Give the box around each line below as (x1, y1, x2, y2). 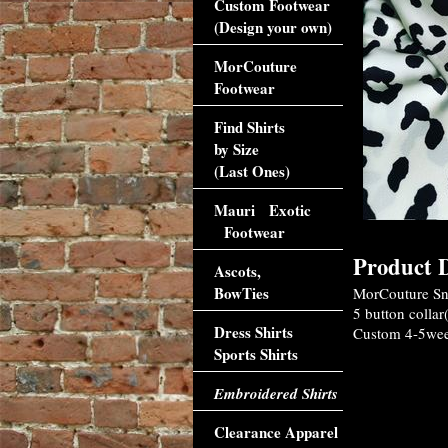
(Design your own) (213, 16, 332, 38)
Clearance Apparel (213, 421, 338, 443)
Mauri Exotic (213, 199, 311, 221)
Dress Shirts (213, 321, 293, 343)
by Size (213, 138, 259, 160)
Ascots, (213, 260, 261, 282)
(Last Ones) (213, 160, 290, 182)
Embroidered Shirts (213, 383, 338, 404)
